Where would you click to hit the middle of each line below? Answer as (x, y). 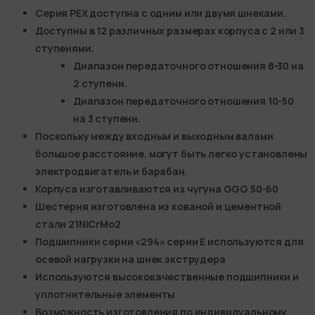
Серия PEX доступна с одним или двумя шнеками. (161, 13)
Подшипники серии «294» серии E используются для (169, 241)
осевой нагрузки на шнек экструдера (130, 259)
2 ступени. (100, 83)
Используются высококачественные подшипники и (167, 276)
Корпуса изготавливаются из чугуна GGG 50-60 (157, 188)
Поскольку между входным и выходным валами (154, 136)
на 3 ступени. (107, 118)
